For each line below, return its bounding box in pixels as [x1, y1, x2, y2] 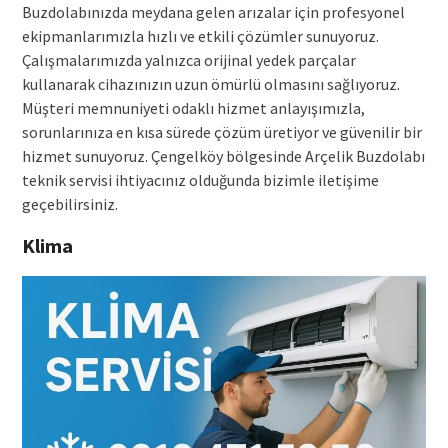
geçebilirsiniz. [21, 194, 118, 215]
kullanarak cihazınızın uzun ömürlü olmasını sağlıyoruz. [21, 74, 400, 95]
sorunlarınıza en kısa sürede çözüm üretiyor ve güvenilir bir [21, 122, 422, 143]
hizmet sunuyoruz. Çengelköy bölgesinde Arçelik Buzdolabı [21, 146, 425, 167]
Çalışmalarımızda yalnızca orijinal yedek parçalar [21, 50, 356, 71]
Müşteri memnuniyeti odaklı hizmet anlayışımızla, [21, 98, 365, 119]
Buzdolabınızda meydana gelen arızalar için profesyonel [21, 2, 405, 23]
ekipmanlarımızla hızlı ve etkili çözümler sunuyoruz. [21, 26, 379, 47]
